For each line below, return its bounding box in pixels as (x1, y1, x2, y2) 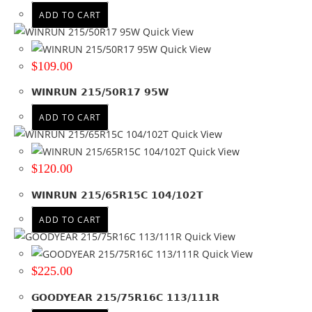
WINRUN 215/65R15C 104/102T (31, 189, 203, 201)
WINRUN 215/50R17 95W (31, 86, 169, 98)
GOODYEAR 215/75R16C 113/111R (31, 291, 219, 303)
